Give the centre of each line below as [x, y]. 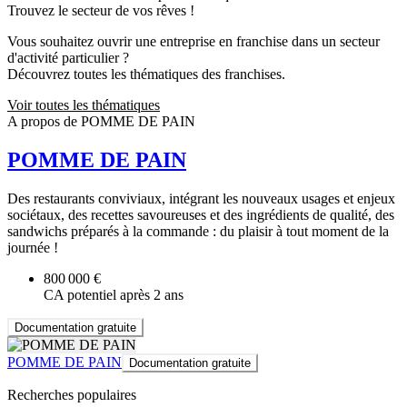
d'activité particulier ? [68, 58]
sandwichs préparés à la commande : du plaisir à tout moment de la [198, 232]
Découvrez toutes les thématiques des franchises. [146, 74]
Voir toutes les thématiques [84, 105]
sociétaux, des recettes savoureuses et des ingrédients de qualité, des [201, 215]
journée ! [33, 248]
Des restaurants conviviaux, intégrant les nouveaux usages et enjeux [201, 199]
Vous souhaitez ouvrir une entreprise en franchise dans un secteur [194, 42]
